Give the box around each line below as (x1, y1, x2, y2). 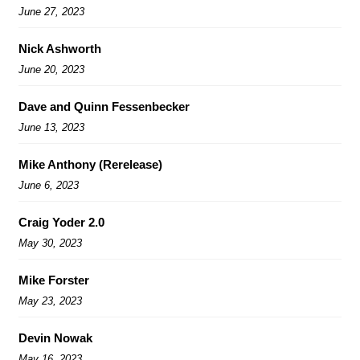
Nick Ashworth (18, 41, 101, 55)
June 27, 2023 (18, 5, 84, 18)
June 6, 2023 (18, 178, 79, 191)
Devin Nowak (18, 330, 92, 345)
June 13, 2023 (18, 121, 84, 133)
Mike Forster (18, 272, 89, 287)
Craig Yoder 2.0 (18, 215, 104, 229)
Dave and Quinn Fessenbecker (18, 99, 190, 113)
